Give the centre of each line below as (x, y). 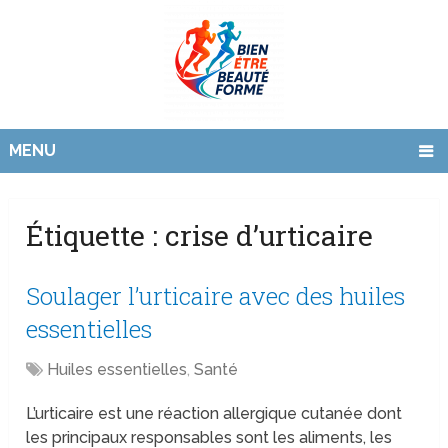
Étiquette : (96, 236)
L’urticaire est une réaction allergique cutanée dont (214, 414)
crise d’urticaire (269, 236)
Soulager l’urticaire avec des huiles (216, 296)
